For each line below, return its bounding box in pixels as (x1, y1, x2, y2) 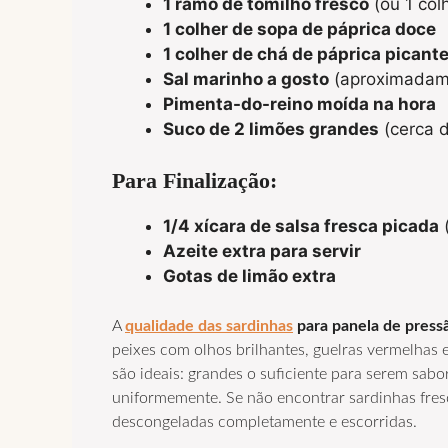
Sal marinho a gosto (163, 69, 329, 90)
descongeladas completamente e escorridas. (112, 414, 417, 431)
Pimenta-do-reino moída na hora (163, 94, 436, 115)
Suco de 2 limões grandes (163, 119, 379, 140)
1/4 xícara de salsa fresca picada (163, 215, 439, 236)
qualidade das (125, 318, 226, 335)
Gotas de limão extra (163, 265, 336, 286)
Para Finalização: (112, 167, 277, 193)
